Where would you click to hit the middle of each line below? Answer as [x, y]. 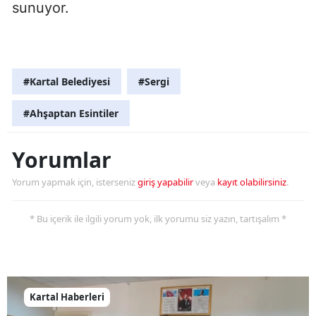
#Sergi [154, 81]
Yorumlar [62, 159]
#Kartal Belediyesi [67, 81]
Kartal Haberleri [67, 297]
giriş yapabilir [165, 182]
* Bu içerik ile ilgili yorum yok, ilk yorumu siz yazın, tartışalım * [158, 218]
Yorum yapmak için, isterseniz [75, 182]
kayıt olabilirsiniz [252, 182]
